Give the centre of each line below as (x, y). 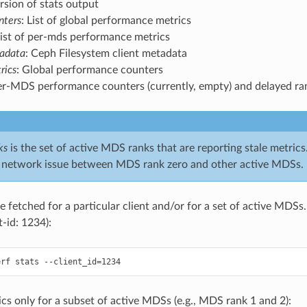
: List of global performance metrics (106, 21)
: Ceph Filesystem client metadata (106, 53)
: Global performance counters (89, 70)
